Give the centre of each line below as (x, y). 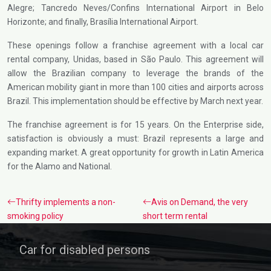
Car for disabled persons (85, 250)
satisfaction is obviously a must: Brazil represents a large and (135, 139)
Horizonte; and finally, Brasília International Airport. (103, 22)
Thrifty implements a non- (66, 202)
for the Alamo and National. (60, 166)
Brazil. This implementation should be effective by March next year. (135, 101)
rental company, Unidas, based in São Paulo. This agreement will (135, 59)
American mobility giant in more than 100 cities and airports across (135, 87)
